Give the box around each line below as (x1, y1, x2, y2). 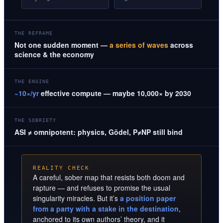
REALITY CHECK (33, 165, 90, 172)
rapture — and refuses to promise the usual (33, 183, 170, 193)
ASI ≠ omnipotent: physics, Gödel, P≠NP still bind (14, 127, 183, 137)
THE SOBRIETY (14, 117, 56, 123)
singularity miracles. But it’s (33, 193, 120, 204)
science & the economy (14, 49, 94, 60)
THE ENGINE (14, 79, 49, 85)
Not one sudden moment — (14, 40, 110, 50)
